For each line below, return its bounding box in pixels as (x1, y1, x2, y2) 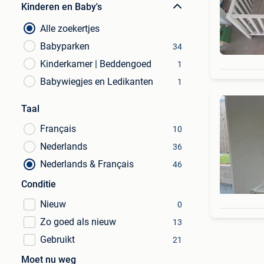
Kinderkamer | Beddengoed (40, 58, 151, 70)
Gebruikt (40, 234, 75, 245)
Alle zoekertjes (40, 23, 100, 34)
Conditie (21, 179, 56, 190)
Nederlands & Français (40, 159, 134, 170)
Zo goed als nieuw (40, 216, 116, 227)
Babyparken (40, 41, 90, 52)
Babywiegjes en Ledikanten (40, 76, 153, 87)
